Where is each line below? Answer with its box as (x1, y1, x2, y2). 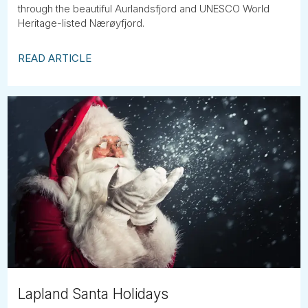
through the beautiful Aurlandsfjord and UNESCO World (18, 2, 270, 15)
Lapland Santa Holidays (18, 285, 169, 302)
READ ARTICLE (18, 52, 92, 65)
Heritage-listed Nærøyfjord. (18, 16, 145, 30)
